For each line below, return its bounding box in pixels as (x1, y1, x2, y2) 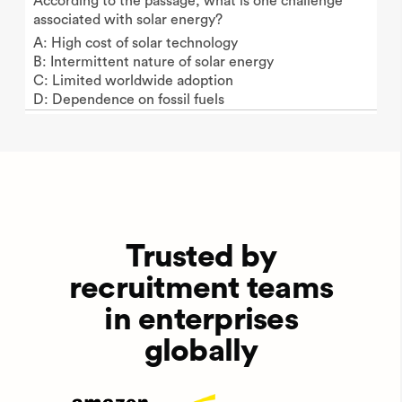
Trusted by (126, 241, 276, 273)
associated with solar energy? (32, 13, 223, 27)
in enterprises (104, 304, 298, 336)
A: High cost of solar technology (32, 36, 238, 50)
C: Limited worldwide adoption (32, 74, 233, 88)
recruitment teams (68, 273, 334, 304)
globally (144, 336, 258, 367)
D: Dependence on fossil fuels (32, 92, 224, 107)
